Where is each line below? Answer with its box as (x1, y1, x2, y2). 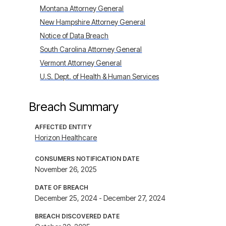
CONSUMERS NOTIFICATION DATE (35, 155, 140, 162)
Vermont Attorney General (40, 59, 122, 67)
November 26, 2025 (35, 165, 97, 174)
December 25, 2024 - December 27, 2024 (35, 194, 166, 202)
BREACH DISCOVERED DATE (35, 212, 120, 220)
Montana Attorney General (40, 4, 124, 13)
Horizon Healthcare (35, 133, 97, 142)
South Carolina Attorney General (40, 45, 142, 53)
